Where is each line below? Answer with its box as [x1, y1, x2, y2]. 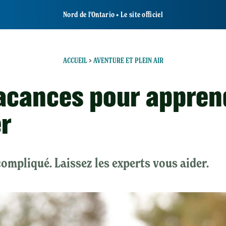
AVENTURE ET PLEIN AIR [93, 56, 163, 65]
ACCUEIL [63, 56, 87, 65]
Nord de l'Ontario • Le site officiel [63, 10, 163, 19]
